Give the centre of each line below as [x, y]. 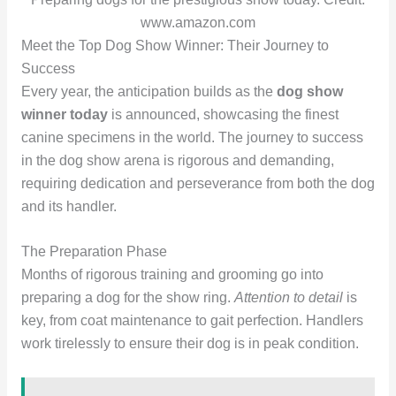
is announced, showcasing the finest [223, 115]
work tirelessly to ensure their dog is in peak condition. [190, 343]
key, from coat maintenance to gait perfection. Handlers [192, 320]
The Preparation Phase [94, 251]
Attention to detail [288, 297]
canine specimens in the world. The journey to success [192, 138]
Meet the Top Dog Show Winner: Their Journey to [175, 46]
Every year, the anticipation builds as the [148, 92]
